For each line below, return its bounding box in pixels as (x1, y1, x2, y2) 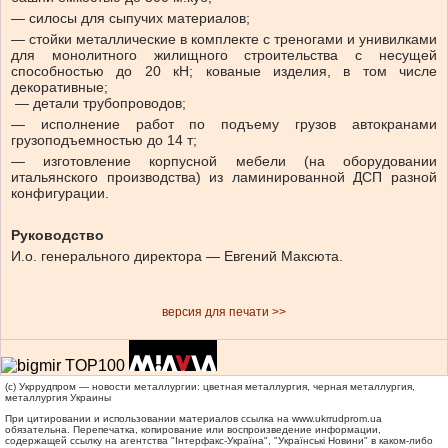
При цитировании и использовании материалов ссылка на (5, 413, 292, 425)
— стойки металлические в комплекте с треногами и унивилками (11, 31, 437, 48)
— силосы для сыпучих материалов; (11, 10, 250, 27)
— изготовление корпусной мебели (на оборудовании (11, 153, 437, 170)
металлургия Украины (5, 392, 111, 404)
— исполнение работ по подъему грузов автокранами (11, 116, 437, 133)
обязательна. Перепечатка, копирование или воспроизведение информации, (5, 424, 381, 436)
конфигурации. (11, 185, 109, 202)
